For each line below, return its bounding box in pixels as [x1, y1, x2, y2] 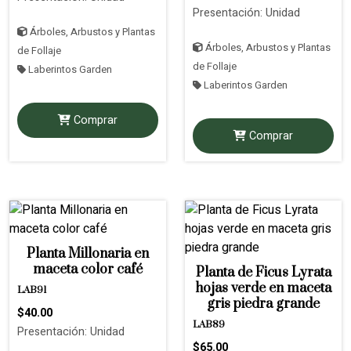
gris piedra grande [207, 295, 320, 313]
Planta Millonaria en [27, 244, 149, 262]
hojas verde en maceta [195, 279, 331, 297]
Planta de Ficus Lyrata [195, 263, 331, 281]
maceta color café [33, 260, 143, 278]
